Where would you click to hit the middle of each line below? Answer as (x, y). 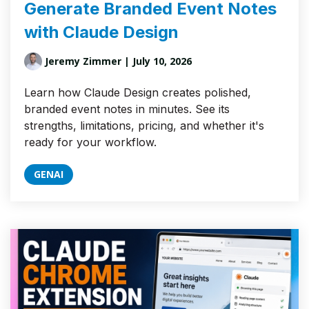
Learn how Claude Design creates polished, (138, 93)
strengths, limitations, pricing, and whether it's (144, 126)
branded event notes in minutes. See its (127, 109)
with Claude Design (101, 32)
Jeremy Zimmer (83, 61)
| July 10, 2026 (157, 61)
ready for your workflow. (90, 142)
